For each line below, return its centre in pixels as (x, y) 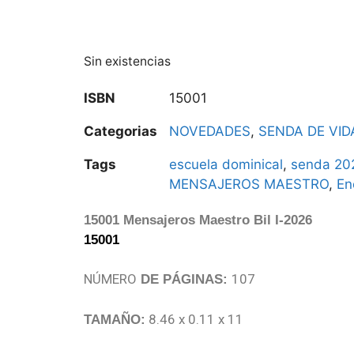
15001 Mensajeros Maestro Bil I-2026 (198, 220)
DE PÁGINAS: (184, 280)
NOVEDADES (210, 131)
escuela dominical (226, 164)
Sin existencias (127, 61)
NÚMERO (110, 279)
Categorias (121, 131)
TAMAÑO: (115, 319)
